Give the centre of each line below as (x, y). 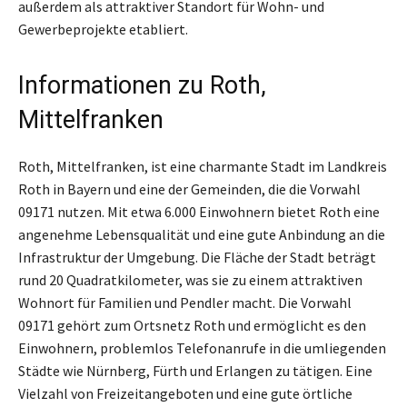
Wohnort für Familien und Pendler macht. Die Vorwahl (185, 303)
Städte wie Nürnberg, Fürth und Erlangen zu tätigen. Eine (195, 371)
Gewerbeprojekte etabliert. (103, 30)
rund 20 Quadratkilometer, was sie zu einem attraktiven (190, 280)
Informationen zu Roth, (142, 86)
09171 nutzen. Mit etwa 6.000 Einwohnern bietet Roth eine (199, 212)
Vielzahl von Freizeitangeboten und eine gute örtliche (185, 394)
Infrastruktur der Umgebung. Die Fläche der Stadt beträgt (197, 258)
